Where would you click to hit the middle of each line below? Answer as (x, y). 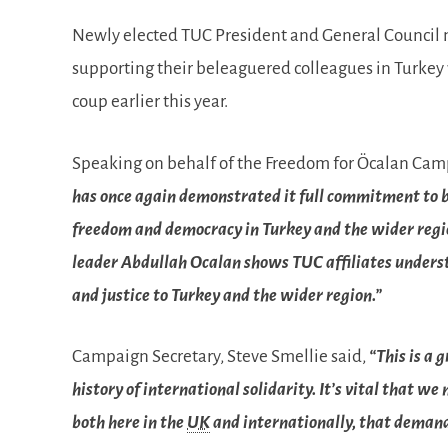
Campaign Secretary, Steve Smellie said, (220, 356)
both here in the (129, 422)
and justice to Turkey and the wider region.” (227, 295)
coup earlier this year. (150, 101)
